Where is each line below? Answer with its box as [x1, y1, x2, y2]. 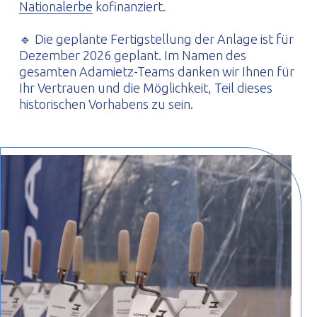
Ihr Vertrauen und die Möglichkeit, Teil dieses [18, 81, 272, 96]
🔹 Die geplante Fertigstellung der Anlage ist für [18, 32, 294, 47]
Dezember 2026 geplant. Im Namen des [18, 48, 246, 63]
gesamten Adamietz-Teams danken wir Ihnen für [18, 64, 294, 79]
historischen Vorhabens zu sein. [18, 97, 193, 112]
